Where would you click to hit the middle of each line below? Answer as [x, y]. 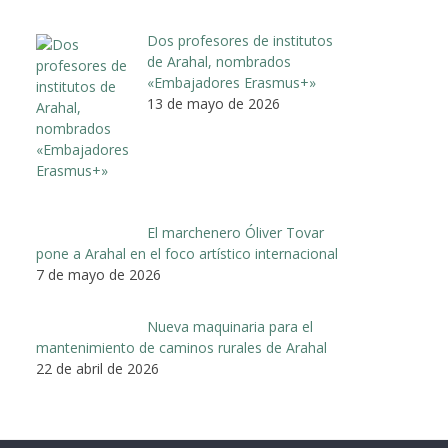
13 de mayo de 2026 [213, 103]
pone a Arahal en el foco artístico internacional [187, 254]
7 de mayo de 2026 [98, 275]
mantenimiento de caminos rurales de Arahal [181, 348]
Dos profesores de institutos [239, 40]
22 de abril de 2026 [97, 369]
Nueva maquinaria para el [229, 327]
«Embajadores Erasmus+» [231, 82]
